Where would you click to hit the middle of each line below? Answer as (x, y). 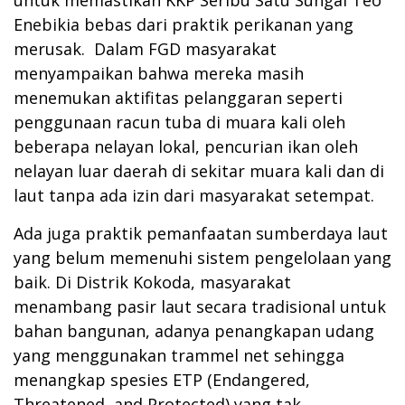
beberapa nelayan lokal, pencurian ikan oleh (186, 146)
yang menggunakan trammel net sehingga (179, 355)
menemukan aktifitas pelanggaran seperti (178, 97)
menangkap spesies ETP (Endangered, (162, 379)
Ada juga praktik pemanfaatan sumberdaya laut (201, 233)
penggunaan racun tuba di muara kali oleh (179, 122)
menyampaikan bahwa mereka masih (159, 73)
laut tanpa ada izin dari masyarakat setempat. (194, 195)
